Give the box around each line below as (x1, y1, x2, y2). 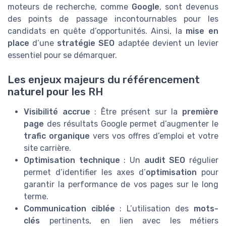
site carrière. (24, 143, 71, 153)
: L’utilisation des (115, 204, 194, 214)
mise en (186, 26, 219, 36)
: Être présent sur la (90, 107, 183, 117)
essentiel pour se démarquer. (8, 50, 117, 60)
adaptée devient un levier (115, 38, 219, 48)
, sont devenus (159, 2, 218, 12)
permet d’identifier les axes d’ (24, 167, 146, 178)
